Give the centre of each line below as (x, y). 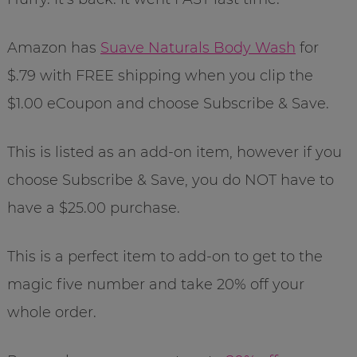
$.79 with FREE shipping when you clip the (160, 75)
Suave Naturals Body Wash (198, 47)
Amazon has (53, 47)
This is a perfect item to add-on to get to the (165, 256)
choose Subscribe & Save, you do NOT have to (170, 180)
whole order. (51, 312)
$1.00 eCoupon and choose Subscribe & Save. (168, 103)
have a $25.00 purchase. (93, 208)
